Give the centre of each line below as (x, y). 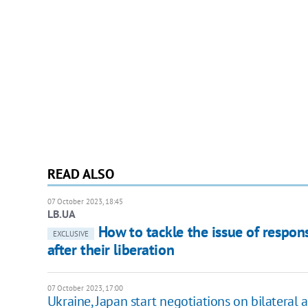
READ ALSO (80, 174)
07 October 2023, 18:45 (85, 202)
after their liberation (111, 250)
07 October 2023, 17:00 (85, 288)
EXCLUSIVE (70, 234)
